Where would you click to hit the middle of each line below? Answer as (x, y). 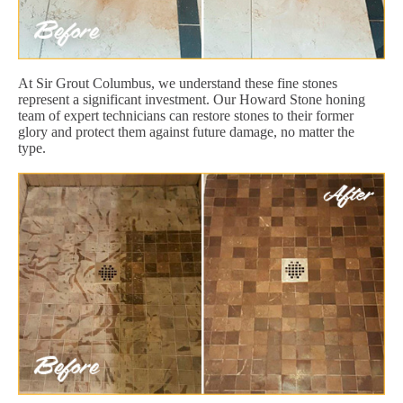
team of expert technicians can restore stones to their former (186, 115)
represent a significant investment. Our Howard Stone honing (192, 99)
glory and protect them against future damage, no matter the (186, 131)
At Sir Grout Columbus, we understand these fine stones (178, 83)
